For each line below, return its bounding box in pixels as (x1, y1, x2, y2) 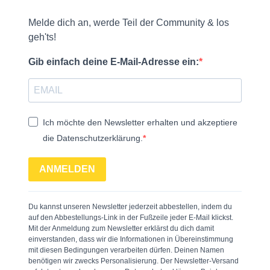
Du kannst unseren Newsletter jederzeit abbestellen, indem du (28, 202, 232, 211)
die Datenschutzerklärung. (43, 133, 143, 143)
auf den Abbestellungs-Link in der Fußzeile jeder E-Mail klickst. (28, 213, 233, 222)
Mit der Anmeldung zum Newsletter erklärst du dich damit (28, 224, 214, 233)
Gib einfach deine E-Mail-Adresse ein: (28, 56, 199, 67)
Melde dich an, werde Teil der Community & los (28, 17, 229, 28)
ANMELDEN (39, 164, 95, 175)
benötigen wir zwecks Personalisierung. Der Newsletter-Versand (28, 256, 239, 265)
